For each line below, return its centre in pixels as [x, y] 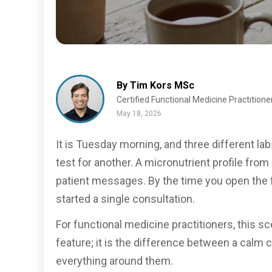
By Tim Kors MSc [155, 85]
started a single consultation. [125, 199]
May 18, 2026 [139, 113]
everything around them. [114, 260]
